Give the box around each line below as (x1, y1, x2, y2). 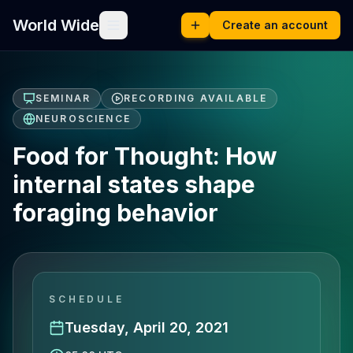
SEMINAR (35, 92, 91, 104)
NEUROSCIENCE (35, 113, 131, 124)
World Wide (13, 16, 99, 35)
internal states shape (13, 170, 255, 199)
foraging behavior (13, 199, 218, 227)
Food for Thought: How (13, 142, 277, 170)
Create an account (222, 18, 328, 32)
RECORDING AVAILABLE (124, 92, 268, 104)
